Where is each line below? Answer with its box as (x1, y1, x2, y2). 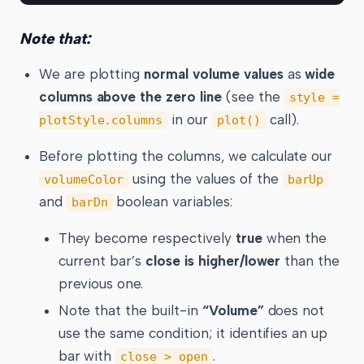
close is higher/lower (145, 252, 281, 269)
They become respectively (58, 229, 236, 246)
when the (262, 229, 327, 246)
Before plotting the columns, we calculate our (38, 147, 333, 164)
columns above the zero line (38, 88, 222, 105)
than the (280, 252, 340, 269)
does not (263, 301, 325, 318)
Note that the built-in (58, 301, 202, 318)
